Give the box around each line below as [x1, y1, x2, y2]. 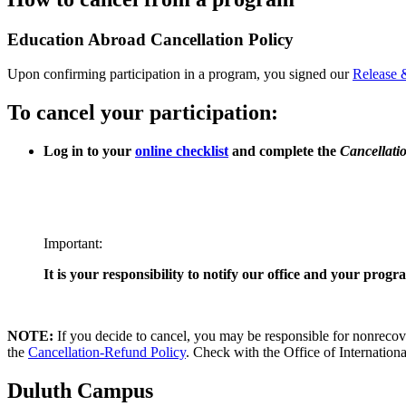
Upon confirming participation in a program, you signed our [7, 66, 353, 82]
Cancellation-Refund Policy [28, 344, 186, 361]
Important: [43, 236, 102, 252]
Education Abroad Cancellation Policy [7, 29, 294, 49]
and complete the [228, 143, 340, 159]
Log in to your [43, 143, 135, 159]
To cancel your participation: [7, 101, 278, 125]
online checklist [135, 143, 228, 159]
